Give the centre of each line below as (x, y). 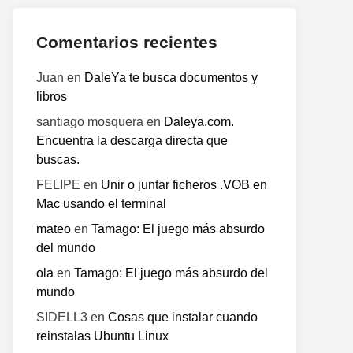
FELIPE (58, 185)
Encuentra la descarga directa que (132, 141)
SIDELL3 (62, 317)
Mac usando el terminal (101, 204)
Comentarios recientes (127, 42)
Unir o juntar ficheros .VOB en (184, 185)
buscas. (58, 160)
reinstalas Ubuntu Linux (102, 336)
